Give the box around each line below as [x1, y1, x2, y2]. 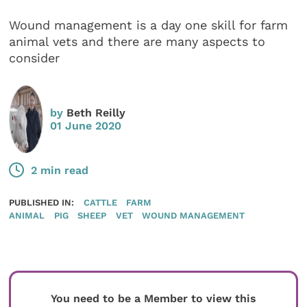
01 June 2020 [50, 119, 122, 132]
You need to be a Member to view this [51, 292, 256, 306]
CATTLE [83, 197, 117, 208]
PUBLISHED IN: [9, 197, 75, 208]
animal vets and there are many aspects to [9, 34, 266, 49]
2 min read [31, 163, 89, 177]
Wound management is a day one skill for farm [9, 18, 288, 33]
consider [9, 51, 60, 66]
